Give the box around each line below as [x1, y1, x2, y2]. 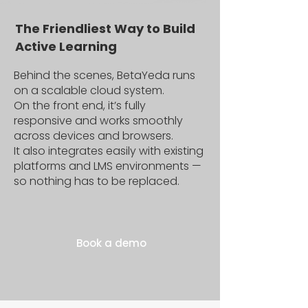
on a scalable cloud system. [14, 82, 167, 98]
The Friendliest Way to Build [15, 20, 195, 37]
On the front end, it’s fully [14, 98, 146, 113]
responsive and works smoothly [14, 113, 183, 129]
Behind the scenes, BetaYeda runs [14, 67, 195, 83]
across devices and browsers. [14, 128, 173, 144]
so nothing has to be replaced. [14, 173, 179, 189]
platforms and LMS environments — [14, 158, 201, 174]
